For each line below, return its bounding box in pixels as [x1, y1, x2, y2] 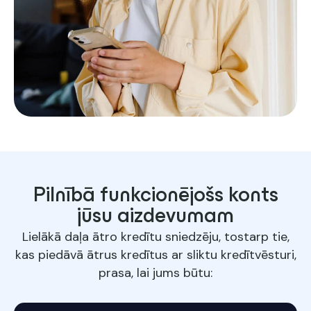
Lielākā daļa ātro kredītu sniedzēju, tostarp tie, [22, 228, 289, 245]
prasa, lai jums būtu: [99, 264, 212, 281]
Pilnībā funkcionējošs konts [33, 187, 278, 205]
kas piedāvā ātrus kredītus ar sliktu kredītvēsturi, [15, 246, 296, 263]
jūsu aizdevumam [77, 208, 234, 226]
